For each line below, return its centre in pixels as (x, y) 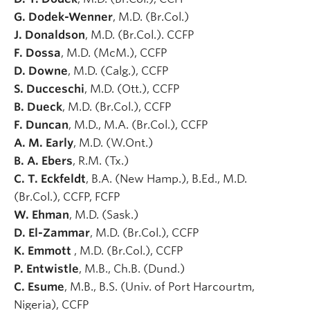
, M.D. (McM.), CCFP (115, 53)
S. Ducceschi (49, 89)
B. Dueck (38, 107)
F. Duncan (41, 125)
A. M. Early (44, 143)
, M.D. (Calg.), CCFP (119, 71)
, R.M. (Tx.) (102, 161)
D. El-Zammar (52, 232)
